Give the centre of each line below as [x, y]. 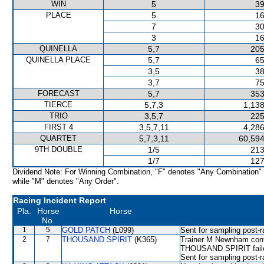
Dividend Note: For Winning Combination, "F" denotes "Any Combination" [137, 172]
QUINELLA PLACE [58, 60]
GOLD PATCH [86, 230]
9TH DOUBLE [58, 149]
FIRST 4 [58, 127]
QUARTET [58, 138]
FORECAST [58, 93]
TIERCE [58, 105]
